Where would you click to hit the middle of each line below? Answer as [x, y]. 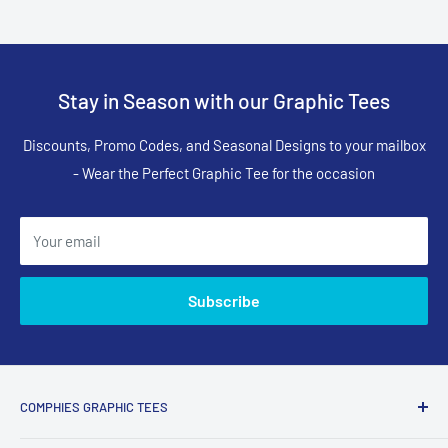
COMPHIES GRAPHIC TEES [94, 406]
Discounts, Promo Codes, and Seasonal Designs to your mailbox [224, 144]
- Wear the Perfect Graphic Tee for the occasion [224, 172]
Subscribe [224, 300]
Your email [66, 240]
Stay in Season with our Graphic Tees [224, 100]
